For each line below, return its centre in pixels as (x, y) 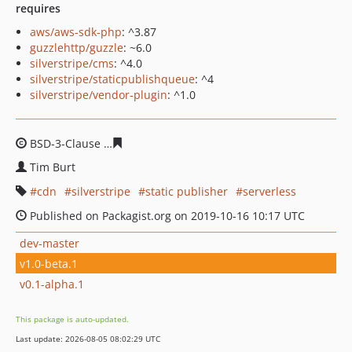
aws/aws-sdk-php (76, 32)
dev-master (49, 243)
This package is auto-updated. (72, 319)
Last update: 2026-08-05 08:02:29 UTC (88, 339)
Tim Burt (53, 167)
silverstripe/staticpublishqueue (112, 79)
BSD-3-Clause (65, 143)
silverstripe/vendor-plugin (99, 95)
